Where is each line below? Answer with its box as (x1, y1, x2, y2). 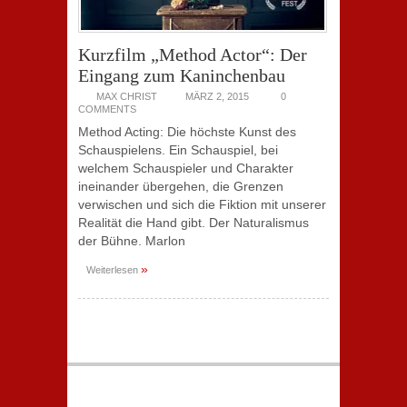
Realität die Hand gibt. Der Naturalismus (78, 215, 309, 230)
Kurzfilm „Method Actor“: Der (78, 45, 307, 65)
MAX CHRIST (96, 91, 157, 102)
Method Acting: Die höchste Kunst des (78, 124, 296, 139)
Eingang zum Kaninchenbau (78, 65, 285, 85)
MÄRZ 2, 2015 (185, 91, 249, 102)
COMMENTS (78, 104, 136, 114)
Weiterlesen (85, 264, 141, 275)
